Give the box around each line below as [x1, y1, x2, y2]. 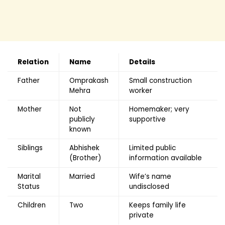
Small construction [129, 75, 192, 85]
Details [129, 57, 155, 67]
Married [69, 171, 95, 181]
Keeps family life [129, 200, 186, 210]
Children [18, 200, 46, 210]
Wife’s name [129, 171, 171, 181]
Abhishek [69, 143, 99, 153]
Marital [18, 171, 41, 181]
